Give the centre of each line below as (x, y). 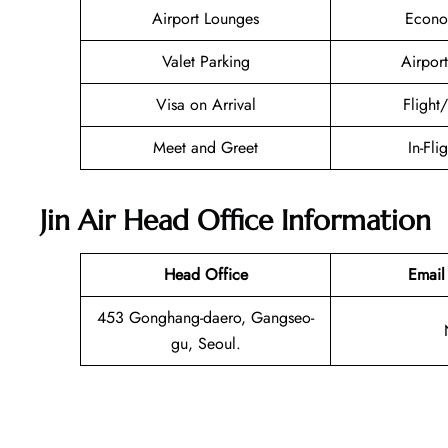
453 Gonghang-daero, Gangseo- (205, 317)
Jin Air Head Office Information (235, 220)
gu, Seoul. (205, 343)
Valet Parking (205, 62)
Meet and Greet (205, 148)
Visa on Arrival (205, 105)
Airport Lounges (205, 19)
